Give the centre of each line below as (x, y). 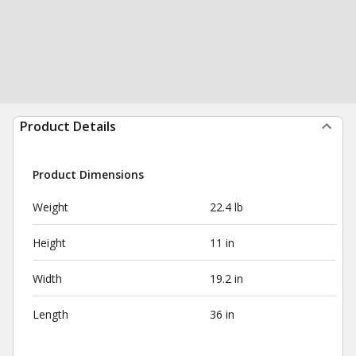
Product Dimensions (88, 174)
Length (50, 314)
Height (49, 243)
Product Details (68, 126)
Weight (50, 207)
